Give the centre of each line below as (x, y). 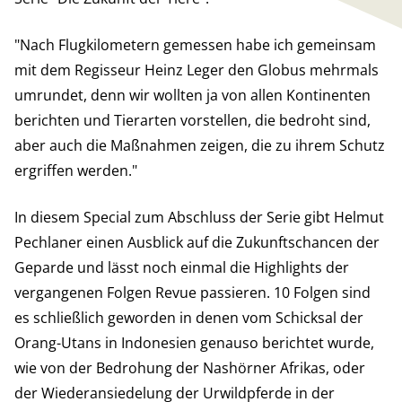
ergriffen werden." (76, 170)
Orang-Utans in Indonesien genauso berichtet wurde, (194, 343)
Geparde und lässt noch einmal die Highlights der (182, 267)
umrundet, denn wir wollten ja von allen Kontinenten (192, 95)
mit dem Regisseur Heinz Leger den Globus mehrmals (197, 70)
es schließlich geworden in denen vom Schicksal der (189, 318)
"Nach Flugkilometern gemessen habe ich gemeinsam (195, 45)
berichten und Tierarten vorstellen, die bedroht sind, (192, 120)
